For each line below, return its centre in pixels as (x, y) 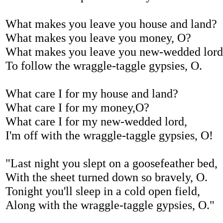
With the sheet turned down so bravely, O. (107, 177)
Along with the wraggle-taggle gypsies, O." (110, 205)
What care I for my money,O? (77, 107)
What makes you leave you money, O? (98, 38)
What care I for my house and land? (92, 93)
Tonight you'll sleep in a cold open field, (103, 191)
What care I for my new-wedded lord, (96, 121)
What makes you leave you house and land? (111, 24)
